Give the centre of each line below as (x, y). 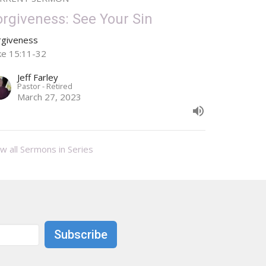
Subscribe (81, 235)
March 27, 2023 (50, 96)
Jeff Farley (38, 77)
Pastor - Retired (45, 86)
